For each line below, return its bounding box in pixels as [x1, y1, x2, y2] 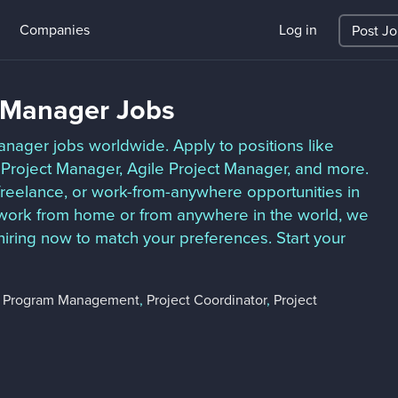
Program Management [3, 291, 139, 309]
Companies [19, 21, 90, 39]
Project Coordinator [147, 291, 267, 309]
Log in [278, 21, 317, 39]
